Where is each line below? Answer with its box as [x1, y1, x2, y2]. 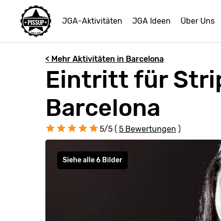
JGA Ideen [132, 16, 171, 26]
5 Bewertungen [119, 124, 176, 134]
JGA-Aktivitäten [62, 16, 122, 26]
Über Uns [181, 16, 215, 26]
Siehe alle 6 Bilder [63, 156, 122, 164]
